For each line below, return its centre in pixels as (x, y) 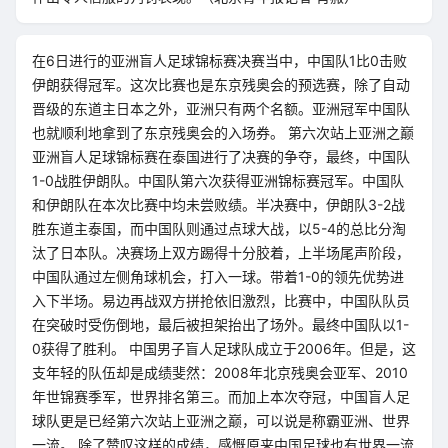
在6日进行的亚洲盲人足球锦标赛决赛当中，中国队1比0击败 (219, 60)
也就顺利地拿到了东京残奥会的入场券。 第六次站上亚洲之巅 (223, 132)
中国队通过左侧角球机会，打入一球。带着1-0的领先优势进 (218, 276)
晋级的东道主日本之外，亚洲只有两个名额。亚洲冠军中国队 (221, 108)
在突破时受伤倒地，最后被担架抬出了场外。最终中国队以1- (220, 324)
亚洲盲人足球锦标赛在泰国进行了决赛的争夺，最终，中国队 (221, 156)
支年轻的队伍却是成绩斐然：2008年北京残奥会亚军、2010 (220, 372)
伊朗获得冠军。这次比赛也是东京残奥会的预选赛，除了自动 (221, 84)
